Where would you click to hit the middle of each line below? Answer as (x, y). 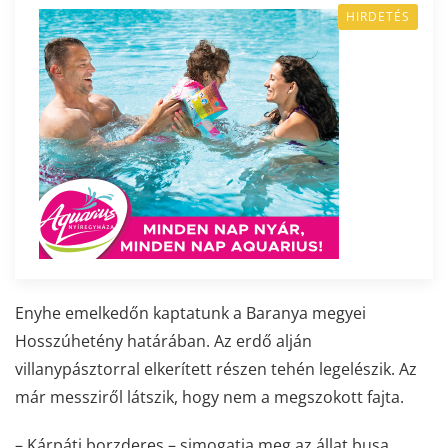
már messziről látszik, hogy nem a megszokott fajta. (209, 396)
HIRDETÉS (378, 16)
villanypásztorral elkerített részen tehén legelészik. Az (216, 368)
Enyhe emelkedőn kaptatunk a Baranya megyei (190, 312)
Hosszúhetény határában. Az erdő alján (163, 340)
